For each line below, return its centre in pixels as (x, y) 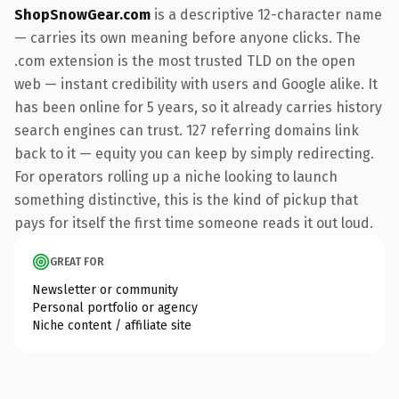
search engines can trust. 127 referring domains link (187, 130)
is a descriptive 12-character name (266, 14)
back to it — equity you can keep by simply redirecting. (194, 153)
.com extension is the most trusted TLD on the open (185, 61)
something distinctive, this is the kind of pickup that (186, 199)
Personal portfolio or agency (115, 307)
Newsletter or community (105, 289)
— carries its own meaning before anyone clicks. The (187, 37)
